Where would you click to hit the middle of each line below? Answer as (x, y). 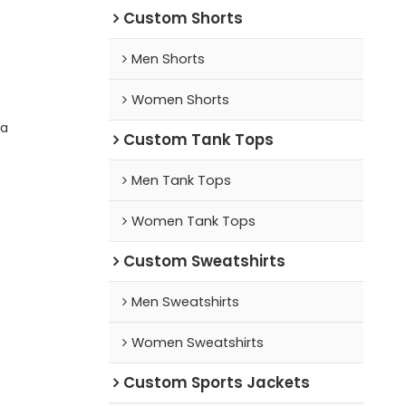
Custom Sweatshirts (204, 261)
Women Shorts (180, 99)
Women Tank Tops (193, 221)
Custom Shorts (183, 18)
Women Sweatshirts (197, 342)
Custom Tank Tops (198, 139)
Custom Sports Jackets (216, 382)
